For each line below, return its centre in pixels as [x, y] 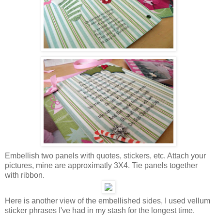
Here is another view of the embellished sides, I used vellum [108, 201]
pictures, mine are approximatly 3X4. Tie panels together [101, 166]
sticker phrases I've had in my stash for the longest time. [100, 211]
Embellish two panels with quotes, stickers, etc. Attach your [105, 156]
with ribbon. [25, 175]
